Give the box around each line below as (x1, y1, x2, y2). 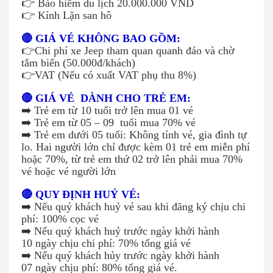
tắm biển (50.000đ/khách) (21, 56, 135, 69)
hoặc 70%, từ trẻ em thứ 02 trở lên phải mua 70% (21, 152, 243, 165)
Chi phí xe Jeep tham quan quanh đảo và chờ (35, 44, 235, 57)
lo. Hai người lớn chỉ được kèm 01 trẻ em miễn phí (21, 140, 250, 153)
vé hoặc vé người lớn (21, 165, 116, 177)
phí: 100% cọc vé (21, 212, 99, 225)
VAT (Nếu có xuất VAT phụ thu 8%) (35, 68, 196, 81)
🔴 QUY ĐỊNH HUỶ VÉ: (21, 188, 140, 200)
